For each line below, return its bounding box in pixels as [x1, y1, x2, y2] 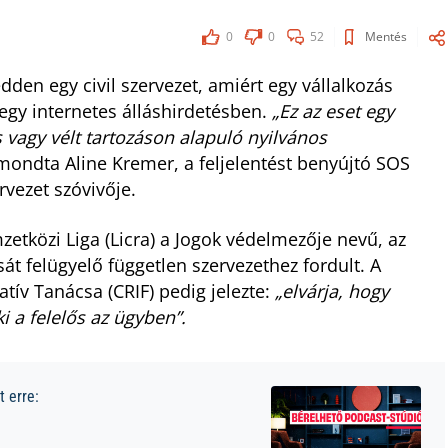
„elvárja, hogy [275, 279, 389, 303]
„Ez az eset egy [272, 99, 394, 123]
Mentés [365, 28, 407, 45]
